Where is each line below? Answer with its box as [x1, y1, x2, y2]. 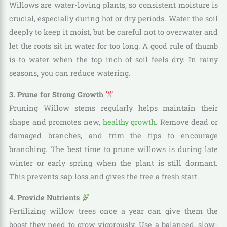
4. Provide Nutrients [9, 193, 82, 203]
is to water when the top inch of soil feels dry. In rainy [9, 55, 218, 65]
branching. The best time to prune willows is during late [9, 144, 218, 154]
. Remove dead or [156, 117, 218, 127]
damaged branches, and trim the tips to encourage [9, 130, 218, 140]
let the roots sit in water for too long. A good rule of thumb [9, 41, 218, 51]
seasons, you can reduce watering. [9, 68, 131, 79]
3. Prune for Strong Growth [9, 89, 105, 99]
